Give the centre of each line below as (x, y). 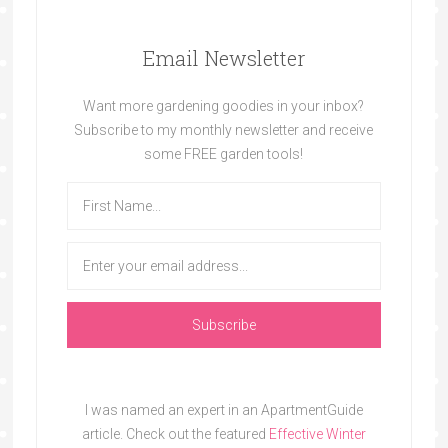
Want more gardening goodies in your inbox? (224, 105)
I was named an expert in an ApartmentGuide (223, 409)
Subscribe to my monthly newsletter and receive (224, 129)
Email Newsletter (223, 57)
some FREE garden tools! (224, 153)
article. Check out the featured (175, 433)
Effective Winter (317, 433)
